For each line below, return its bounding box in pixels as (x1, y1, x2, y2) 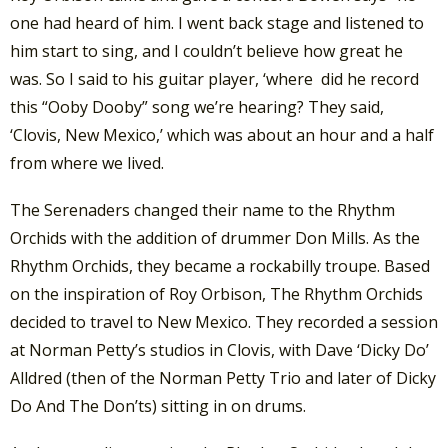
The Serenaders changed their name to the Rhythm (10, 199, 395, 222)
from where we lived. (10, 151, 164, 174)
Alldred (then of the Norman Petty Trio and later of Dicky (10, 367, 436, 390)
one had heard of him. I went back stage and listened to (10, 11, 424, 34)
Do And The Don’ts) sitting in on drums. (10, 395, 306, 418)
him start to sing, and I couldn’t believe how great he (10, 39, 403, 62)
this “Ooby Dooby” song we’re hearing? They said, (10, 95, 384, 118)
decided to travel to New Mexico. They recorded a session (10, 311, 438, 334)
